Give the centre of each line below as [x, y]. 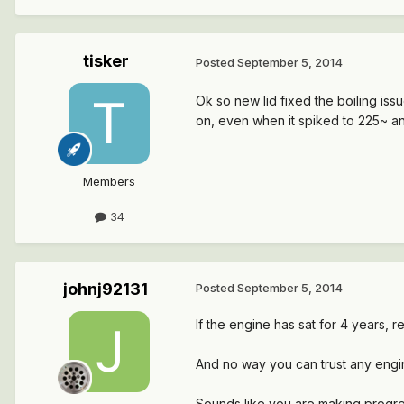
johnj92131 [106, 289]
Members [109, 182]
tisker [106, 61]
